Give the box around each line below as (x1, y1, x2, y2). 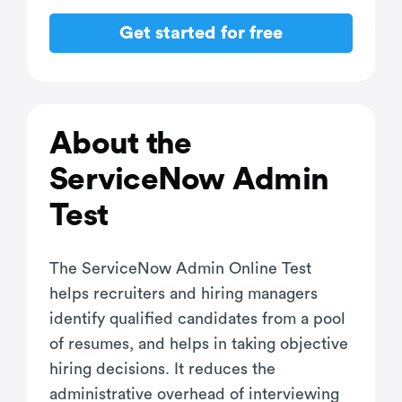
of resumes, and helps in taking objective (49, 335, 348, 352)
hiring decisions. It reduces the (49, 360, 275, 377)
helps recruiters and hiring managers (49, 284, 318, 301)
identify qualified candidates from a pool (49, 310, 345, 327)
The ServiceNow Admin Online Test (49, 259, 311, 276)
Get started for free (119, 24, 283, 42)
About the (49, 127, 192, 160)
